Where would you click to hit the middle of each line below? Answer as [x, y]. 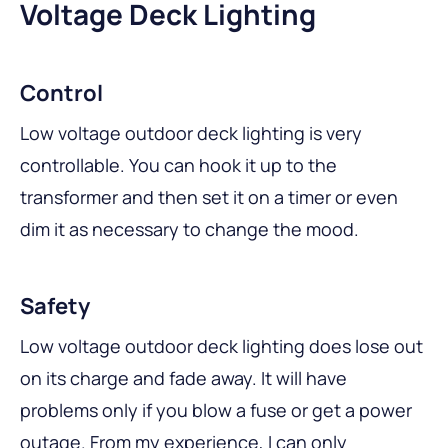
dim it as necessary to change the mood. [189, 228]
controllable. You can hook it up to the [178, 164]
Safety [55, 305]
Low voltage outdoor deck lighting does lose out [221, 345]
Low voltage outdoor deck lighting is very [191, 132]
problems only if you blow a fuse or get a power [216, 409]
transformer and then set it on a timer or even [209, 196]
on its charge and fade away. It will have [183, 377]
